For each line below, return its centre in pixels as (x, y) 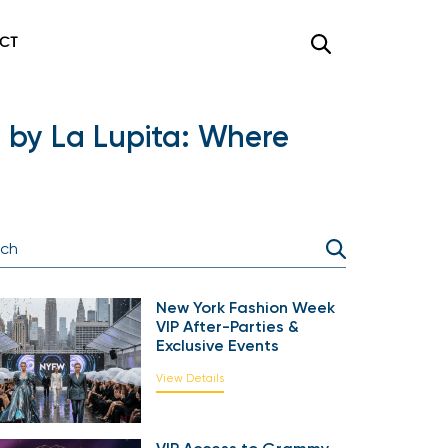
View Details (190, 378)
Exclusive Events (217, 345)
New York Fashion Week (245, 307)
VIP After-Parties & (227, 326)
